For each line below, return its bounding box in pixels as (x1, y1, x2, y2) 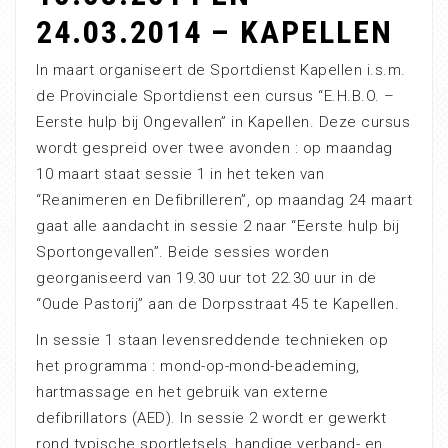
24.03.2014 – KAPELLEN (36, 12, 393, 51)
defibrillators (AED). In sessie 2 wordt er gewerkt (36, 408, 386, 427)
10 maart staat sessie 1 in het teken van (36, 164, 324, 183)
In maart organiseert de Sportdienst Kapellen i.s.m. (36, 60, 406, 79)
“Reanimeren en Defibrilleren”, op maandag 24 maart (36, 190, 412, 209)
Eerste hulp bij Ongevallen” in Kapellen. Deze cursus (36, 112, 410, 131)
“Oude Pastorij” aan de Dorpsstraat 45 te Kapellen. (36, 294, 399, 313)
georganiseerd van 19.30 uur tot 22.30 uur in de (36, 268, 377, 287)
